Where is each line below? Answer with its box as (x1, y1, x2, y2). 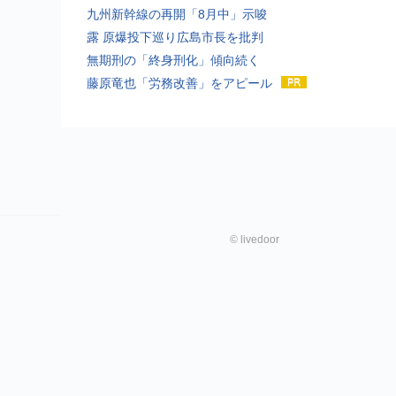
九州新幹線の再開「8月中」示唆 (87, 6, 267, 21)
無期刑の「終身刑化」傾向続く (87, 52, 260, 67)
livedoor (240, 232, 279, 246)
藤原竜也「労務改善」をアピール (87, 75, 272, 90)
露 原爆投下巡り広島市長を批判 (87, 29, 263, 44)
